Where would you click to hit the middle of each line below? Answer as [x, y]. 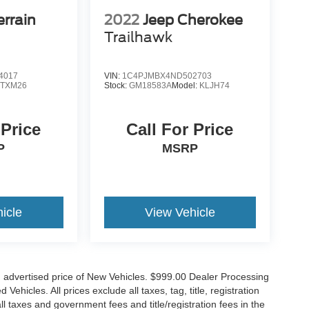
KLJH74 [214, 85]
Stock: [116, 85]
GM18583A [150, 85]
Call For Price [180, 129]
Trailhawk [138, 37]
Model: [185, 85]
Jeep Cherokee [192, 20]
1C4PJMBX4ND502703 [167, 76]
